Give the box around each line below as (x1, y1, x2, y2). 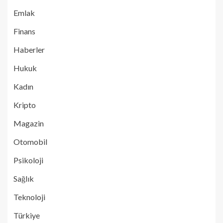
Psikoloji (13, 155, 43, 165)
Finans (13, 26, 35, 36)
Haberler (13, 45, 45, 54)
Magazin (13, 118, 44, 128)
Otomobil (13, 137, 47, 146)
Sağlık (13, 174, 34, 183)
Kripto (13, 100, 36, 110)
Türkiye (13, 211, 40, 220)
